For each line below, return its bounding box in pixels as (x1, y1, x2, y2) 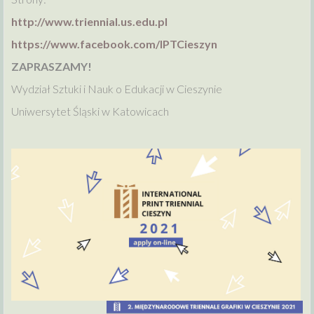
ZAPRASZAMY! (11, 60, 92, 74)
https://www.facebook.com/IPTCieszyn (11, 37, 217, 51)
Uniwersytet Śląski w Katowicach (11, 104, 169, 118)
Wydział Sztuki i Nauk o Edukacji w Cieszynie (11, 82, 222, 96)
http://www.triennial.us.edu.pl (11, 15, 168, 29)
